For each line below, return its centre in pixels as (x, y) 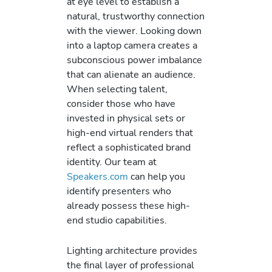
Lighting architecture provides (132, 251)
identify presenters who (119, 191)
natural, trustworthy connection (136, 16)
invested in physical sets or (126, 118)
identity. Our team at (112, 161)
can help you (157, 176)
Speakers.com (97, 176)
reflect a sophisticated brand (129, 147)
